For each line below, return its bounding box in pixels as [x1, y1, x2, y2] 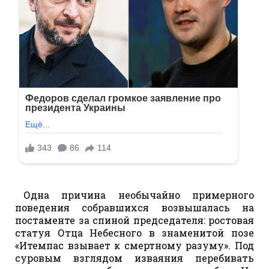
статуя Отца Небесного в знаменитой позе [15, 226, 254, 239]
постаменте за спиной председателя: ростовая [15, 213, 254, 226]
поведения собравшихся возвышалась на [15, 201, 254, 214]
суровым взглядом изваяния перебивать [15, 251, 254, 264]
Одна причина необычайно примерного [23, 188, 254, 201]
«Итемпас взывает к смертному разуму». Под [15, 238, 254, 252]
